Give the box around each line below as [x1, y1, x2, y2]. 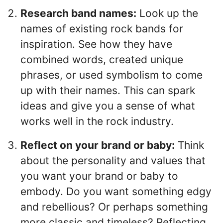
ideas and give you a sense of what [20, 100, 195, 112]
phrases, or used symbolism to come [20, 69, 203, 82]
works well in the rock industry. [20, 115, 174, 128]
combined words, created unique [20, 53, 183, 66]
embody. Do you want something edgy [20, 185, 212, 198]
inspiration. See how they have [20, 38, 172, 51]
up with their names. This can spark [20, 84, 195, 97]
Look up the [136, 7, 198, 20]
